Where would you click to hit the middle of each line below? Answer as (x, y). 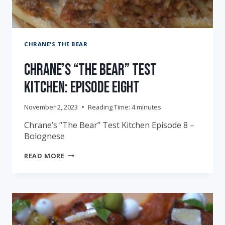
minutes (149, 107)
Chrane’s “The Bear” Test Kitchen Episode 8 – (109, 125)
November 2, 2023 (51, 107)
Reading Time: (109, 107)
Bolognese (44, 136)
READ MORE (44, 155)
